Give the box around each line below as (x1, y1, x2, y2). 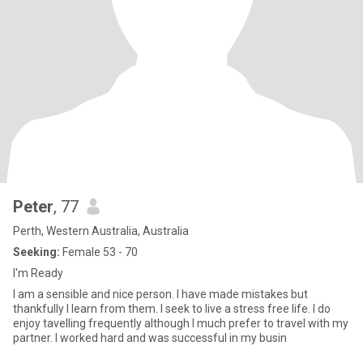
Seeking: (13, 246, 60, 258)
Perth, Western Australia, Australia (13, 224, 189, 237)
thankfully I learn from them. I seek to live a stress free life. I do (13, 302, 331, 315)
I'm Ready (13, 267, 63, 280)
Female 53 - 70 (60, 246, 138, 258)
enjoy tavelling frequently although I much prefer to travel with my (13, 317, 348, 330)
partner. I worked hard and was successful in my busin (13, 331, 287, 344)
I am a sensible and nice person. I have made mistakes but (13, 288, 308, 301)
